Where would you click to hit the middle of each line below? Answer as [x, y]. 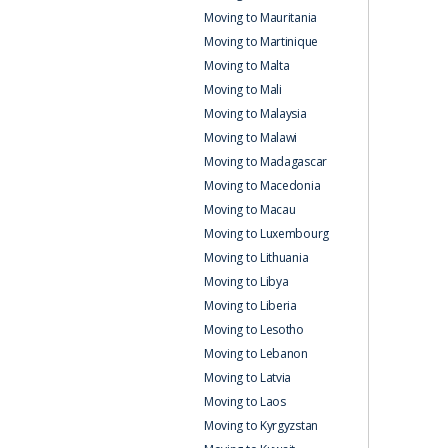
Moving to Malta [246, 65]
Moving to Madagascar [265, 161]
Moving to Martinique [260, 41]
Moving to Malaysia [255, 113]
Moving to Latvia [247, 377]
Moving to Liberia [250, 305]
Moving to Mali [242, 89]
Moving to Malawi [250, 137]
